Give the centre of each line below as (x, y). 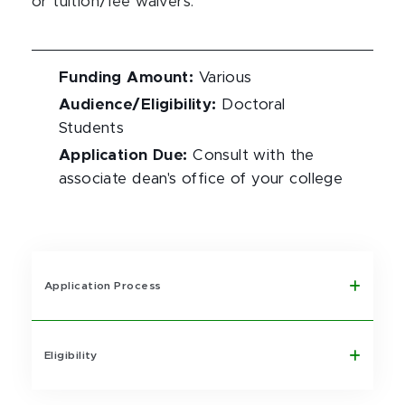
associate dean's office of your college (201, 179)
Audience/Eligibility (136, 105)
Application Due (121, 155)
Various (225, 78)
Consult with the (254, 155)
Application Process (103, 286)
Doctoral (254, 105)
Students (92, 128)
